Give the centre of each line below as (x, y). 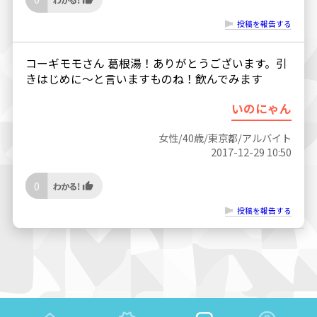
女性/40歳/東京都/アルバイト (225, 138)
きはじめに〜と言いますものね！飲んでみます (144, 79)
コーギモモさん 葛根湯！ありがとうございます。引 (156, 63)
